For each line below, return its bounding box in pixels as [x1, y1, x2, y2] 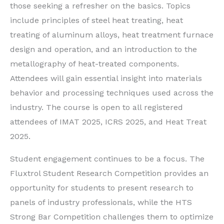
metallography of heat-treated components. [10, 59, 179, 69]
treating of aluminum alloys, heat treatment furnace [10, 30, 213, 40]
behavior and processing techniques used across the [10, 88, 213, 98]
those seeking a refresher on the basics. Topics [10, 1, 190, 11]
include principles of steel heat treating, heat [10, 15, 183, 25]
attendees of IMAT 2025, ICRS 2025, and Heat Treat [10, 117, 206, 127]
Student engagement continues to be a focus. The [10, 154, 204, 164]
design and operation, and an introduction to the [10, 44, 197, 54]
